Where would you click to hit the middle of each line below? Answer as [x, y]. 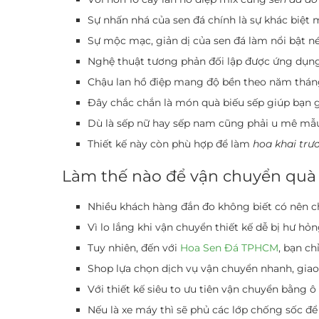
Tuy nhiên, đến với [134, 247]
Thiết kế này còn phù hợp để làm [170, 143]
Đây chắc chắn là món [145, 102]
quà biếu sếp [233, 102]
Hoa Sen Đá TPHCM [229, 247]
